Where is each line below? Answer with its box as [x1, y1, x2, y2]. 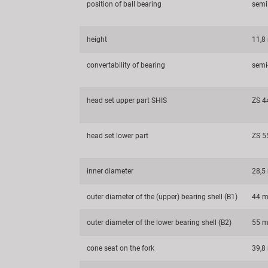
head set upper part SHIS [87, 96, 167, 105]
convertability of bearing [87, 61, 165, 70]
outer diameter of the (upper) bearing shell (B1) [87, 193, 237, 202]
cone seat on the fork [87, 244, 154, 253]
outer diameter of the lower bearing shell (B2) [87, 218, 232, 227]
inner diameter [87, 167, 133, 176]
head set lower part [87, 132, 148, 141]
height [87, 35, 107, 44]
